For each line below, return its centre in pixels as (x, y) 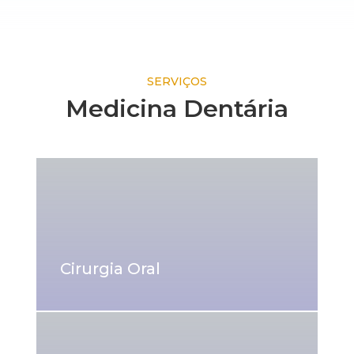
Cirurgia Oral (110, 269)
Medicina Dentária (177, 109)
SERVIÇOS (177, 82)
